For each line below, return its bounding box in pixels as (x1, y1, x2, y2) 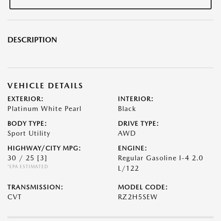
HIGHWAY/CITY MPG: (7, 145, 81, 152)
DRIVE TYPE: (118, 120, 159, 128)
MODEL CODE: (118, 184, 168, 191)
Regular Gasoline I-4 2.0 (118, 154, 203, 162)
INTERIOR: (118, 95, 154, 103)
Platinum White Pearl (7, 105, 81, 113)
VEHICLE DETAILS (7, 81, 83, 91)
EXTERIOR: (7, 95, 44, 103)
